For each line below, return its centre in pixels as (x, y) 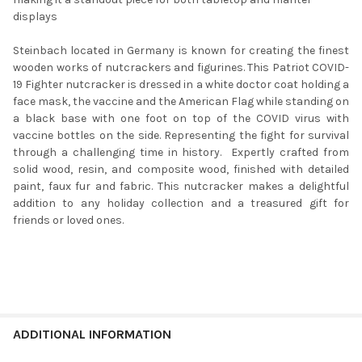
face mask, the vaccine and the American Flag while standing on (181, 102)
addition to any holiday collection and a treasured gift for (181, 204)
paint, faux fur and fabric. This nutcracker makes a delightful (181, 187)
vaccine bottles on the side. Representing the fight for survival (181, 136)
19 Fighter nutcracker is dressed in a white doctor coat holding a (181, 85)
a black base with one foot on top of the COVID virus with (181, 119)
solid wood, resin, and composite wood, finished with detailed (181, 170)
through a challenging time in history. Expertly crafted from (181, 153)
